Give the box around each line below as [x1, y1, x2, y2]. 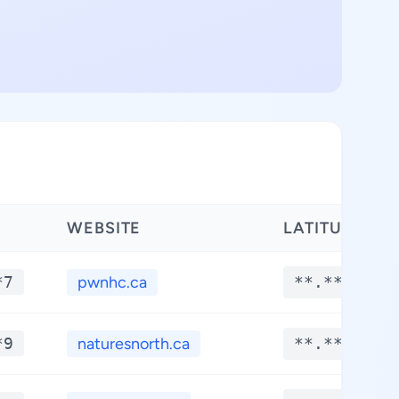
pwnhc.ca [77, 273, 147, 292]
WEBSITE [67, 218, 142, 238]
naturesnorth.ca [77, 334, 190, 354]
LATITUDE [283, 218, 365, 238]
